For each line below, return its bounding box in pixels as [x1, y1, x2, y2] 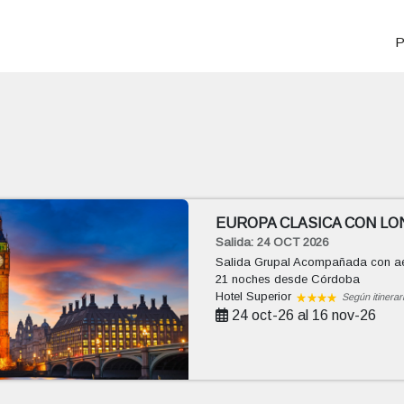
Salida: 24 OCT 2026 [215, 235, 328, 249]
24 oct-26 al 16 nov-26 [227, 308, 376, 323]
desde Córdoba [273, 272, 360, 286]
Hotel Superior [215, 289, 295, 303]
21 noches [215, 272, 274, 286]
